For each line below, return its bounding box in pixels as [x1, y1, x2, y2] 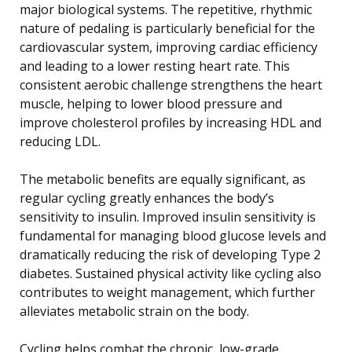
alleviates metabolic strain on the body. [20, 302, 249, 320]
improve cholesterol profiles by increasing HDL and [20, 113, 321, 131]
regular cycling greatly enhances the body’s [20, 189, 274, 207]
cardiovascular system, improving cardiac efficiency [20, 38, 317, 56]
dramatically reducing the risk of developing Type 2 [20, 245, 321, 263]
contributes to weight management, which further [20, 283, 315, 301]
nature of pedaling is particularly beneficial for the [20, 19, 315, 37]
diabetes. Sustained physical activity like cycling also [20, 264, 321, 282]
